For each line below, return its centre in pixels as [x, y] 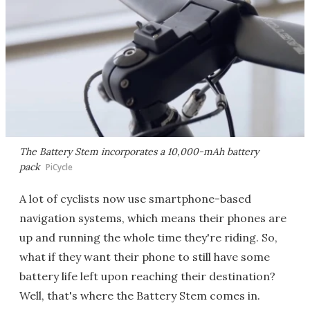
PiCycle [59, 167]
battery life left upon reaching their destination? [147, 276]
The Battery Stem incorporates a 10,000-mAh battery [139, 152]
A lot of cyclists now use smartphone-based [135, 199]
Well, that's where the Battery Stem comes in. [140, 295]
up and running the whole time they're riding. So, [148, 237]
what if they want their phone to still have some [145, 257]
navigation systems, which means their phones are [153, 218]
